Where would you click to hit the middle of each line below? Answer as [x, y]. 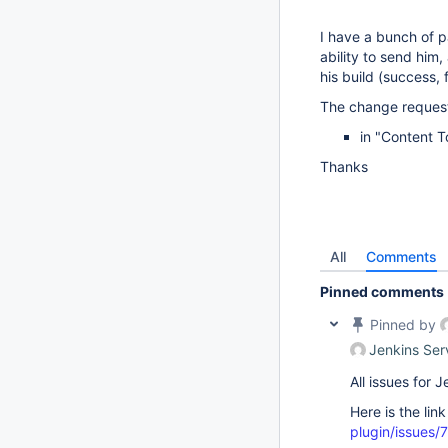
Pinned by [403, 324]
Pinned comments [382, 291]
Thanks [344, 166]
